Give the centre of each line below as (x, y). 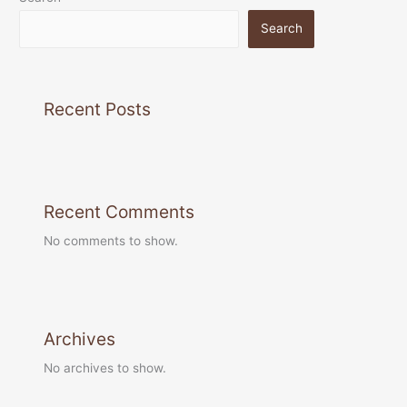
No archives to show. (105, 368)
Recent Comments (119, 212)
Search (281, 29)
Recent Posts (98, 109)
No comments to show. (111, 241)
